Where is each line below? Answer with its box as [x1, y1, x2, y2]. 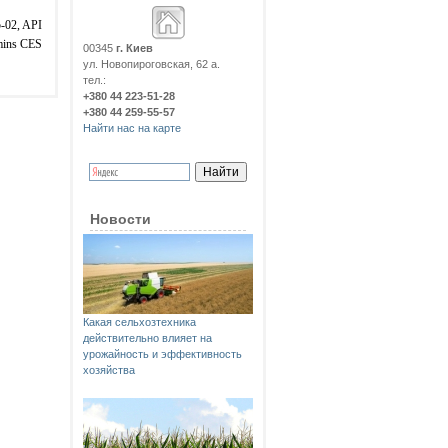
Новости [90, 211, 151, 227]
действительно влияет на [83, 332, 212, 344]
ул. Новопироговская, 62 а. [83, 58, 220, 70]
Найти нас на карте [83, 122, 181, 134]
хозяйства [83, 364, 135, 376]
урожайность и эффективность [83, 348, 242, 360]
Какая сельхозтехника [83, 316, 196, 328]
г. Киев [116, 42, 153, 54]
